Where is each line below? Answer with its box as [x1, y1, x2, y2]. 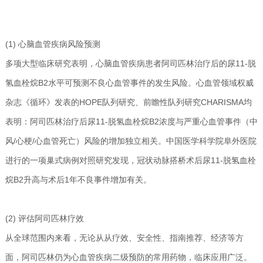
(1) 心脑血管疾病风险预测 [5, 39, 100, 49]
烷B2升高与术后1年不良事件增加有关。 [5, 174, 151, 184]
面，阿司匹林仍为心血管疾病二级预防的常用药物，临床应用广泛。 [5, 252, 252, 262]
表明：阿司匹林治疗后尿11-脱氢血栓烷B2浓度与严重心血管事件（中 [5, 116, 258, 126]
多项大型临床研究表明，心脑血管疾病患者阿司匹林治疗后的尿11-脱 [5, 58, 256, 68]
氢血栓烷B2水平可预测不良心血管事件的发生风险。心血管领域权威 [5, 77, 254, 87]
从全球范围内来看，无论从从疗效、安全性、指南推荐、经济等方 [5, 232, 244, 242]
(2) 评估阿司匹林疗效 [5, 213, 84, 223]
